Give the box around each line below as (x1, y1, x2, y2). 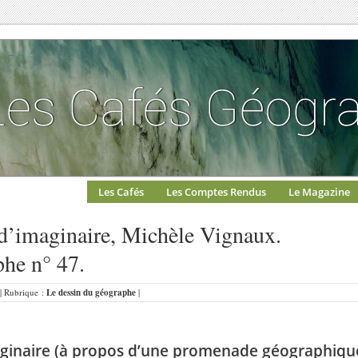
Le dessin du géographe (46, 286, 136, 299)
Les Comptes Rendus (166, 185, 266, 199)
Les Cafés (98, 185, 144, 199)
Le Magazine (288, 185, 350, 199)
